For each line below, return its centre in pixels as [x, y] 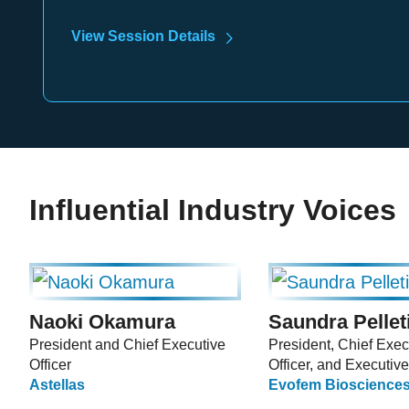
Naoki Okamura [102, 322]
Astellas [57, 385]
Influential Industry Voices [213, 210]
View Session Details [143, 36]
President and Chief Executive [127, 345]
